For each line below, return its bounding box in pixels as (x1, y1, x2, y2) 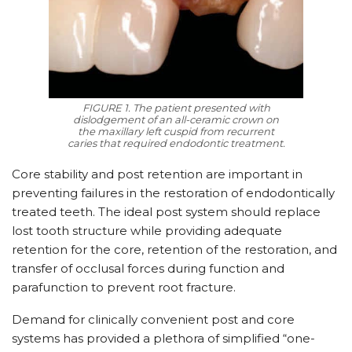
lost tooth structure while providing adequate (12, 222, 282, 238)
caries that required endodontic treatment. (67, 136, 285, 149)
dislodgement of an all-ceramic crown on (73, 112, 279, 126)
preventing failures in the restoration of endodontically (12, 185, 335, 200)
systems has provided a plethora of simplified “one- (12, 330, 315, 346)
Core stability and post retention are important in (12, 166, 302, 181)
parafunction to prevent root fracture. (12, 279, 236, 295)
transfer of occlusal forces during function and (12, 260, 284, 276)
